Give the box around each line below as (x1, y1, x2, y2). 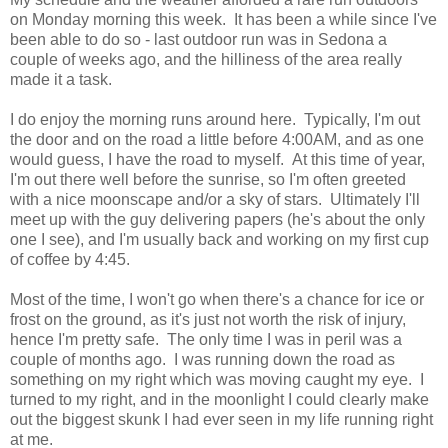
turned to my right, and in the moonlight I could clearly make (10, 390, 429, 408)
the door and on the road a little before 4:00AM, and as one (10, 130, 424, 148)
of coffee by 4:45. (10, 250, 130, 268)
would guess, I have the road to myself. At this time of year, (10, 150, 425, 168)
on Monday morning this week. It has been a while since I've (10, 10, 437, 28)
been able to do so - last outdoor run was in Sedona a (10, 30, 387, 48)
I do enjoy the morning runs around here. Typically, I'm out (10, 110, 420, 128)
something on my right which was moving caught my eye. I (10, 370, 424, 388)
